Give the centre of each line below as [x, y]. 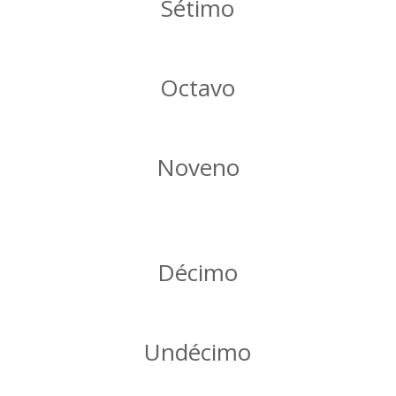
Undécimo [198, 351]
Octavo [198, 87]
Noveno [198, 167]
